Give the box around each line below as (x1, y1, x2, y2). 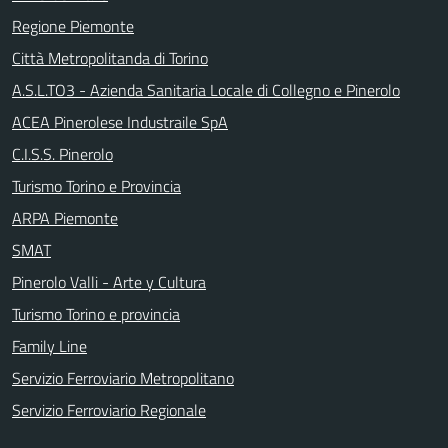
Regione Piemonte (12, 14, 134, 38)
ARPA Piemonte (12, 206, 118, 230)
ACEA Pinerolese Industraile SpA (12, 110, 228, 134)
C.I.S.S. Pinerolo (12, 142, 113, 166)
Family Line (12, 334, 87, 358)
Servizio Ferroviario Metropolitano (12, 366, 234, 390)
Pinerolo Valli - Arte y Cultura (12, 270, 206, 294)
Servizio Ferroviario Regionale (12, 398, 206, 422)
